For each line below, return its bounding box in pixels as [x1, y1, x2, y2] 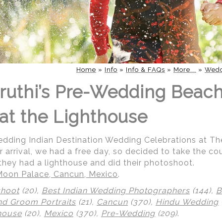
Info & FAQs [126, 66, 165, 73]
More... [173, 66, 196, 73]
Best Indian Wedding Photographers [42, 186, 190, 195]
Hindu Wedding [156, 197, 219, 207]
